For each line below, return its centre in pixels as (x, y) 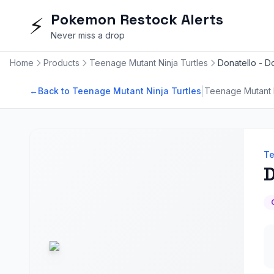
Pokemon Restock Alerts (137, 19)
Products (61, 63)
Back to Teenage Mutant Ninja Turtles (120, 91)
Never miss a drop (88, 35)
